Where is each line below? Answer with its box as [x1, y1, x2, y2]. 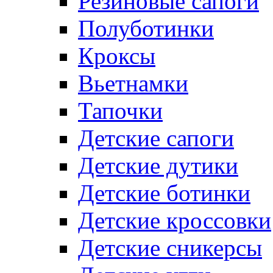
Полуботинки [78, 15, 214, 41]
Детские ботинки [78, 179, 250, 206]
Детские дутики [78, 152, 238, 179]
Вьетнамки [78, 69, 188, 96]
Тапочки [78, 97, 163, 124]
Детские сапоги [78, 124, 234, 151]
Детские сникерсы [78, 234, 262, 261]
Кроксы [78, 42, 155, 69]
